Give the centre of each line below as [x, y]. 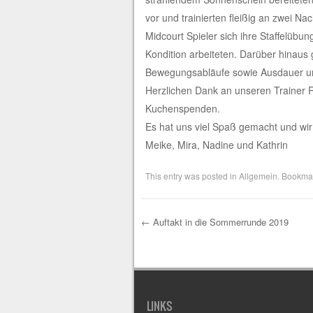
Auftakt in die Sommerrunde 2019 [219, 221]
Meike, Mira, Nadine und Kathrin [216, 144]
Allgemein [258, 175]
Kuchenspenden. [184, 108]
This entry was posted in [192, 175]
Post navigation [217, 248]
